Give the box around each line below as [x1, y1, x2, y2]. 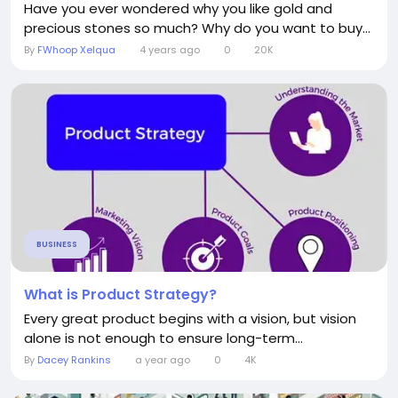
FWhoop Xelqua [37, 43, 115, 57]
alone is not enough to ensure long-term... [24, 329, 303, 347]
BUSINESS [36, 239, 77, 250]
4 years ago [139, 43, 200, 57]
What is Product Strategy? [24, 284, 217, 305]
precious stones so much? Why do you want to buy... [24, 19, 370, 37]
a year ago [134, 353, 190, 367]
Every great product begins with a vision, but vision [24, 309, 356, 328]
